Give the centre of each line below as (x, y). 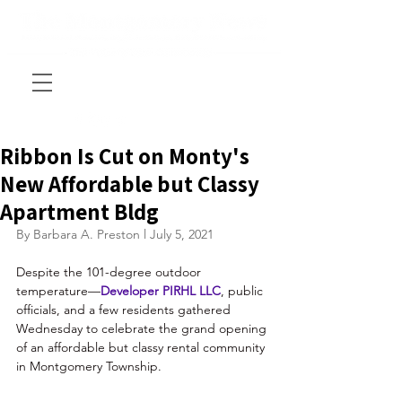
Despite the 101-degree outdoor (110, 272)
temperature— (58, 291)
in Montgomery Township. (89, 366)
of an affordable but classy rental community (142, 347)
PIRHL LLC (192, 291)
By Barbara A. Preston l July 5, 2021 (115, 234)
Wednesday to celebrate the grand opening (143, 328)
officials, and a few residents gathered (125, 310)
